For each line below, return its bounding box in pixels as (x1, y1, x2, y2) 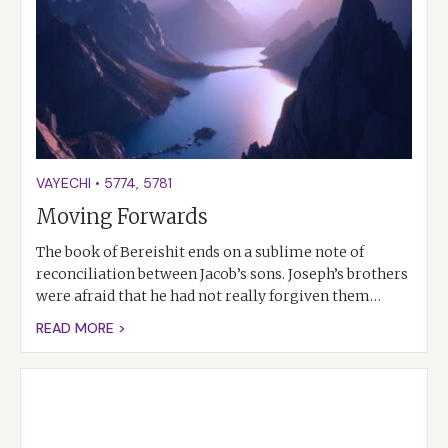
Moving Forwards (36, 203, 208, 229)
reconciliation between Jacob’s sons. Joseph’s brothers (36, 264, 408, 283)
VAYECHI (36, 173, 91, 192)
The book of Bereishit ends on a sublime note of (36, 242, 364, 261)
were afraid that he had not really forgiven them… (36, 286, 381, 305)
